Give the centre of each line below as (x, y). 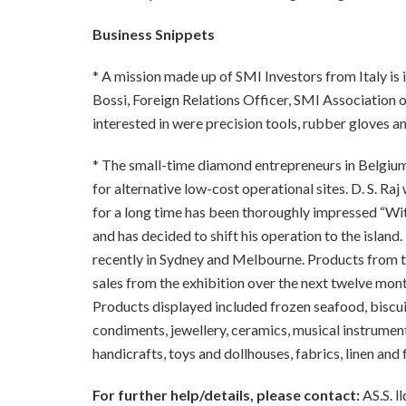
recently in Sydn (141, 259)
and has (117, 236)
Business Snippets (154, 34)
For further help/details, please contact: (227, 395)
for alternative (138, 188)
